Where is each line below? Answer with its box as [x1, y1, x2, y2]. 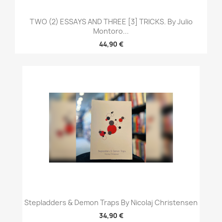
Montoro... [93, 26, 129, 36]
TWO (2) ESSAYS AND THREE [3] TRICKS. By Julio [29, 17, 193, 27]
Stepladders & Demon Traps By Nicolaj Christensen [24, 198, 198, 208]
